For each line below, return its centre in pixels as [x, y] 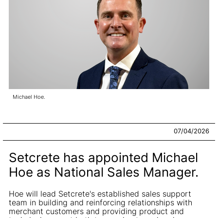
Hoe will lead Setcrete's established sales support [100, 193]
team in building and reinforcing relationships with [100, 202]
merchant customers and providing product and [96, 211]
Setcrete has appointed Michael [103, 157]
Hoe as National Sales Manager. [104, 172]
